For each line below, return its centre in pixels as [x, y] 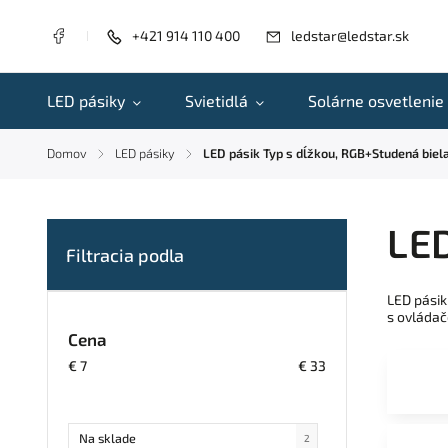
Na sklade [107, 437]
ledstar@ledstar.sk [350, 35]
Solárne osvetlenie [376, 100]
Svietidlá [216, 100]
